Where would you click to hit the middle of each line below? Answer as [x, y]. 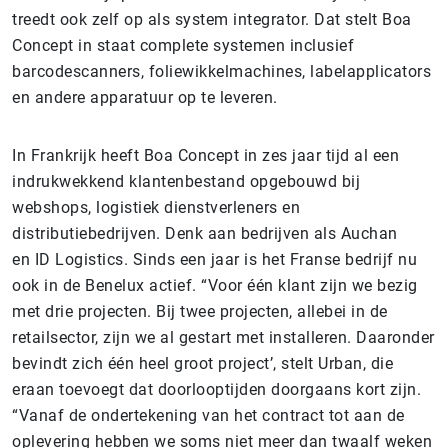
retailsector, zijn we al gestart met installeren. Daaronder [223, 337]
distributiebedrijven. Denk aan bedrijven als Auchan [205, 233]
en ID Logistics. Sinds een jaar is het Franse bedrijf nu [214, 259]
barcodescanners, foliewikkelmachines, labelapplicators [221, 71]
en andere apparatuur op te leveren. [145, 97]
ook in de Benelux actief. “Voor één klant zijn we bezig [215, 285]
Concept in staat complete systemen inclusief [183, 45]
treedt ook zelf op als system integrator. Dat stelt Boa [212, 19]
